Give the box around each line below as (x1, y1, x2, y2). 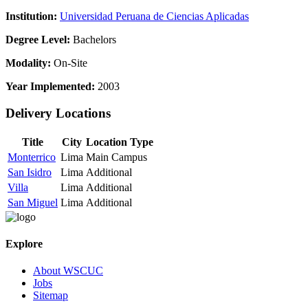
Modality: (5, 57, 51, 69)
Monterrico (8, 151, 56, 163)
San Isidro (8, 166, 52, 178)
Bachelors (70, 34, 116, 46)
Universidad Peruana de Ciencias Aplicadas (60, 10, 249, 23)
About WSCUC (33, 265, 103, 277)
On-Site (51, 57, 87, 69)
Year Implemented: (5, 80, 95, 93)
